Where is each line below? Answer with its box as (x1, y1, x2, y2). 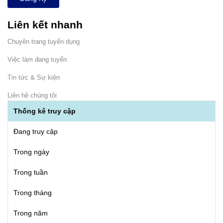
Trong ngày (13, 148, 49, 156)
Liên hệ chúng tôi (7, 92, 57, 99)
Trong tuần (13, 168, 48, 176)
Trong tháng (13, 189, 52, 197)
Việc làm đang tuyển (7, 56, 67, 63)
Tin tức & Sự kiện (7, 74, 60, 81)
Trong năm (13, 209, 48, 217)
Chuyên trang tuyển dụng (7, 38, 80, 45)
